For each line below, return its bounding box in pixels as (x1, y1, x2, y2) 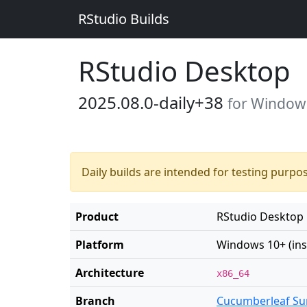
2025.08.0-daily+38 (78, 91, 228, 114)
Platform (75, 237, 124, 252)
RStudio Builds (78, 10, 169, 28)
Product (75, 209, 119, 224)
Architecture (75, 265, 144, 280)
